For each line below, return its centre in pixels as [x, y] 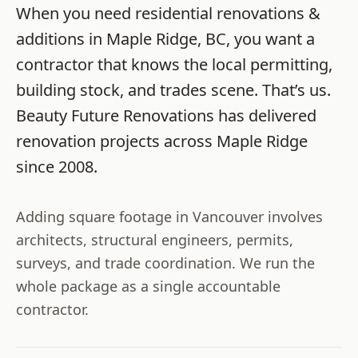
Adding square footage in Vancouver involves [169, 216]
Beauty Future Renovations [115, 115]
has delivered [265, 115]
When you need [76, 13]
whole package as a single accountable [148, 286]
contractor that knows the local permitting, [174, 64]
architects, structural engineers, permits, [155, 239]
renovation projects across [116, 141]
